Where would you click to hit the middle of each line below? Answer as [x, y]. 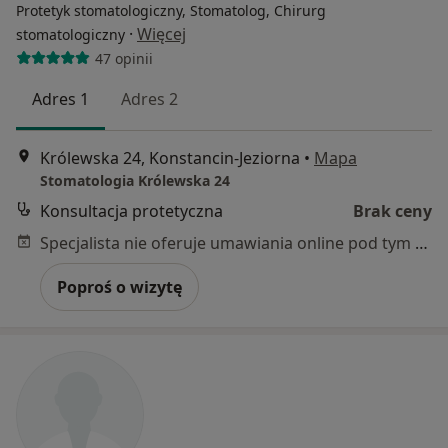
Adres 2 [149, 99]
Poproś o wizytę [119, 287]
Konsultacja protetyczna [131, 211]
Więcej [161, 34]
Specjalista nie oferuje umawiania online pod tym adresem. [421, 243]
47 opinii [123, 58]
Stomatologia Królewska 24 [135, 181]
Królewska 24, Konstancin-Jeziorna [170, 158]
